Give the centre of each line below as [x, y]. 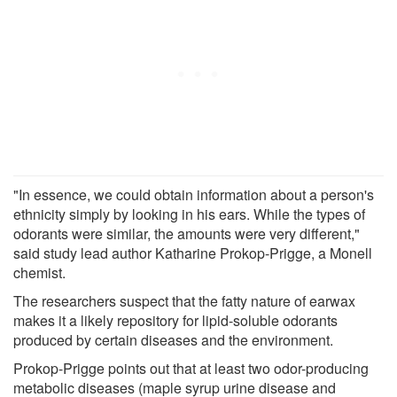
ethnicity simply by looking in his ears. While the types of [189, 214]
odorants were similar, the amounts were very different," [187, 233]
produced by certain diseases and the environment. [173, 339]
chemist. [39, 272]
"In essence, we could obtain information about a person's [194, 194]
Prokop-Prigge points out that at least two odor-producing [191, 368]
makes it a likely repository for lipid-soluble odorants [175, 320]
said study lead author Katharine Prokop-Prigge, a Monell [193, 253]
